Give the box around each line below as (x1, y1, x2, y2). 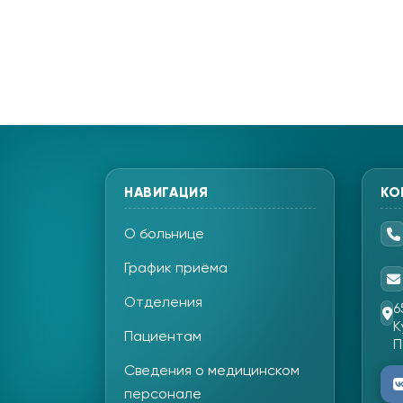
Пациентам (124, 330, 201, 345)
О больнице (124, 228, 204, 243)
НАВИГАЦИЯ (124, 186, 209, 201)
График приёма (124, 262, 228, 277)
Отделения (124, 296, 202, 311)
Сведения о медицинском (124, 364, 300, 380)
